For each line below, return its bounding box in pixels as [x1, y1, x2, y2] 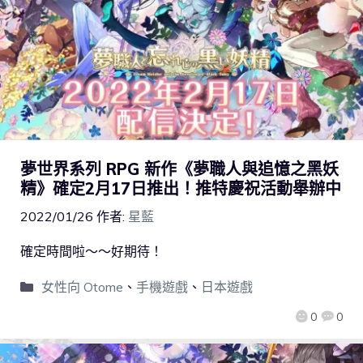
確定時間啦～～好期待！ [20, 242, 163, 259]
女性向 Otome [41, 278, 123, 295]
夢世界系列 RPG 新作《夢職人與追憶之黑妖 [20, 158, 339, 179]
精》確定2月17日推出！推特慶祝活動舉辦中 [20, 177, 341, 199]
